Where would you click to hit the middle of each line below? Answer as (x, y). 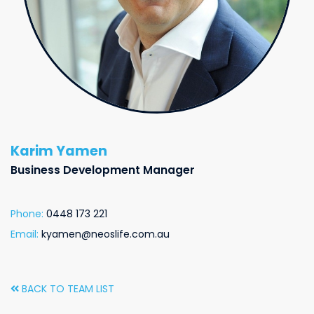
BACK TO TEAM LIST (67, 288)
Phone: (27, 213)
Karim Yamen (59, 151)
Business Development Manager (103, 170)
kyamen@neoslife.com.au (105, 234)
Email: (25, 234)
